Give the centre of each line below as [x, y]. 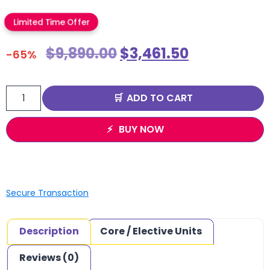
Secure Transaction [47, 193]
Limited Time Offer [51, 22]
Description [49, 231]
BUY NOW [141, 129]
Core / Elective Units [151, 231]
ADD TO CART [160, 98]
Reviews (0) [49, 258]
